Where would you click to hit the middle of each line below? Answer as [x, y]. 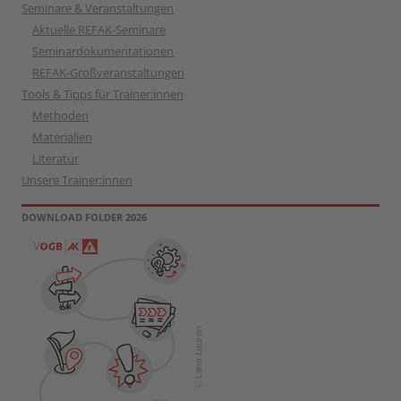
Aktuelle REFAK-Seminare [99, 29]
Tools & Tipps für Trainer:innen [102, 94]
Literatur [55, 158]
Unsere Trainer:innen [77, 179]
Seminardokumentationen [103, 51]
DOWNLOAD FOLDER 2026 [84, 217]
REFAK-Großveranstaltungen [108, 72]
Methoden [60, 115]
